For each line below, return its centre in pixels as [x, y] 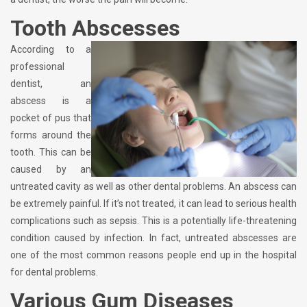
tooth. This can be [51, 152]
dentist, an [51, 84]
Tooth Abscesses [95, 28]
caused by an [51, 170]
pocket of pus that [51, 118]
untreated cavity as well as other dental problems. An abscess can [153, 187]
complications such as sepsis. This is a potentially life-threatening [153, 221]
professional [37, 67]
